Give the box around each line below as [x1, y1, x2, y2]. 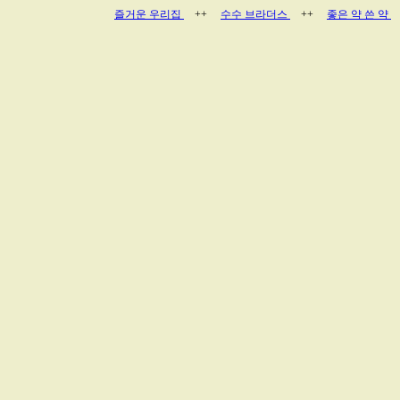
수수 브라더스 [221, 8, 290, 21]
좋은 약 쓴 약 [327, 8, 391, 21]
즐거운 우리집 [114, 8, 184, 21]
